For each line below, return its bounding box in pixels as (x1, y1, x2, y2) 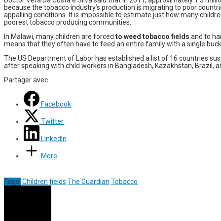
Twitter (41, 117, 64, 125)
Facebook (41, 100, 71, 108)
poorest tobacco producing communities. (4, 18, 131, 26)
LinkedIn (41, 134, 67, 143)
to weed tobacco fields (115, 32, 189, 40)
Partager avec (4, 75, 48, 84)
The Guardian (68, 177, 110, 185)
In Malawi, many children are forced (4, 32, 115, 40)
